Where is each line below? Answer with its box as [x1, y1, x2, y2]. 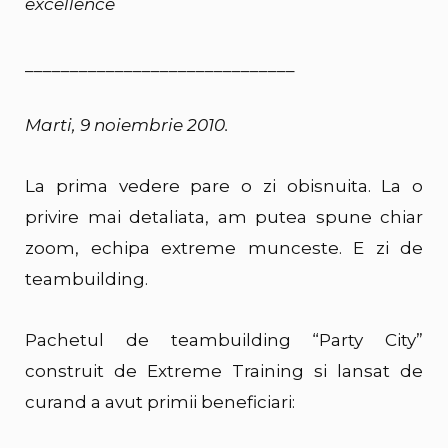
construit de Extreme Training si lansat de [25, 360, 423, 381]
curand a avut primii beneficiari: [25, 391, 295, 412]
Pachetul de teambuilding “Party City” [25, 329, 423, 350]
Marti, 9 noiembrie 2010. [25, 115, 229, 136]
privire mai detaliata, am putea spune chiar [25, 207, 423, 228]
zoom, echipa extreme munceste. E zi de [25, 238, 423, 259]
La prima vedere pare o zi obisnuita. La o [25, 176, 423, 197]
